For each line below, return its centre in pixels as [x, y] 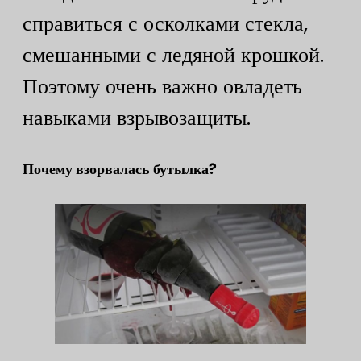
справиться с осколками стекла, [165, 24]
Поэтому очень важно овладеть [162, 87]
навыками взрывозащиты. [137, 118]
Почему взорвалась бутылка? [120, 169]
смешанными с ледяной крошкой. [173, 55]
